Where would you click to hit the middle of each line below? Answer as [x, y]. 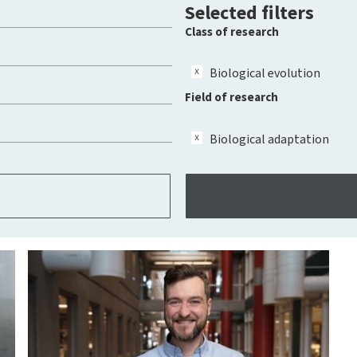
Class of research [232, 31]
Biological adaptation [269, 139]
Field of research [231, 98]
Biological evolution [265, 73]
